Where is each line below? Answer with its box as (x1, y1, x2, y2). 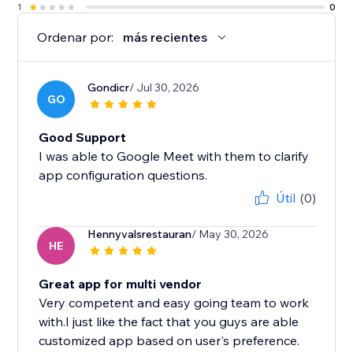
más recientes (123, 29, 208, 46)
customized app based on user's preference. (39, 333, 300, 349)
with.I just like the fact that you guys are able (39, 314, 299, 330)
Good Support (39, 129, 127, 146)
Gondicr (87, 80, 130, 95)
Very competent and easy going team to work (39, 295, 310, 311)
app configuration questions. (39, 167, 208, 184)
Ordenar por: (37, 29, 114, 46)
